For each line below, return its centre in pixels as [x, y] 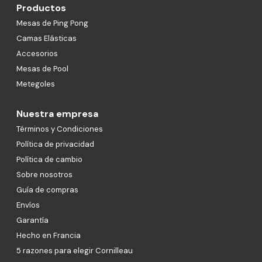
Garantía [32, 220]
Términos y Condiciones [60, 129]
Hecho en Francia [49, 235]
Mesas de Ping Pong [52, 23]
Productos [41, 8]
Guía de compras [47, 189]
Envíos [28, 205]
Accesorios [37, 53]
